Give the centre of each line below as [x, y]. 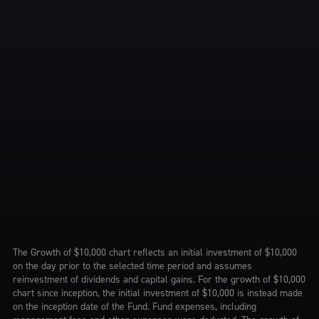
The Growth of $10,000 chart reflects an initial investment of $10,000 [155, 252]
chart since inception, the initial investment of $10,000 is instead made [157, 293]
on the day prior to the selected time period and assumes [132, 266]
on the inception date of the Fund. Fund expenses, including [134, 306]
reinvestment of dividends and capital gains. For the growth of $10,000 [159, 279]
